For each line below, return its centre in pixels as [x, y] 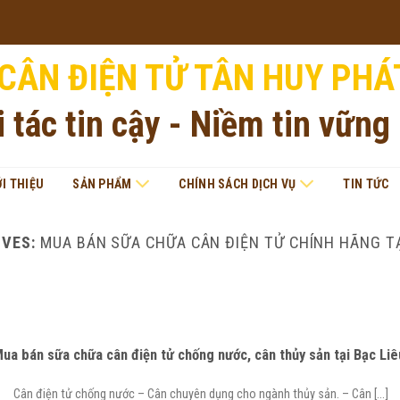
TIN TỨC [366, 183]
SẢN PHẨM [102, 183]
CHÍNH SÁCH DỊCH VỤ [237, 183]
